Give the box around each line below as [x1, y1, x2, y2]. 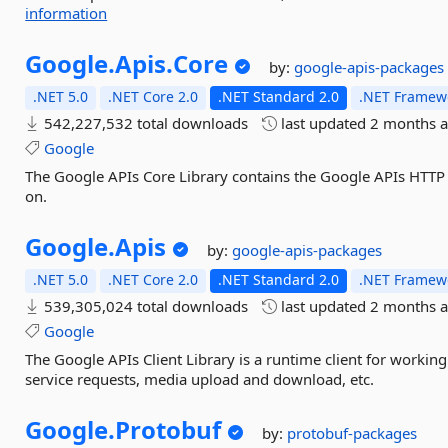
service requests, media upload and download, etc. [25, 369, 375, 389]
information [25, 3, 108, 23]
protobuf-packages [287, 423, 418, 443]
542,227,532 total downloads [40, 113, 249, 133]
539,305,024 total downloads [40, 296, 249, 316]
